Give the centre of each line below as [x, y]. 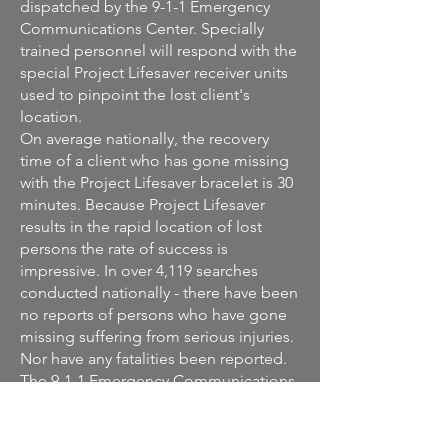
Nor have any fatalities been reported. [153, 358]
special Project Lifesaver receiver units [154, 72]
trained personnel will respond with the [158, 50]
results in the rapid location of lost [141, 226]
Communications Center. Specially [142, 28]
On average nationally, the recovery [144, 138]
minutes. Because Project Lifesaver [142, 204]
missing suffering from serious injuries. [157, 336]
